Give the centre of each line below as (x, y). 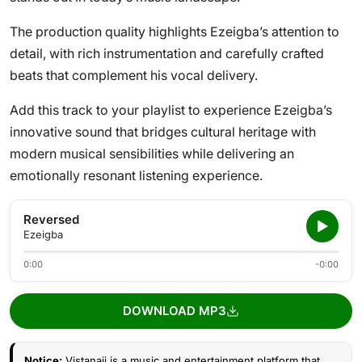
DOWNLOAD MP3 (175, 311)
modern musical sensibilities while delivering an (152, 154)
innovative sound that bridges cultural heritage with (163, 132)
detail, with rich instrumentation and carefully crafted (167, 53)
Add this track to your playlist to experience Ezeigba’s (171, 110)
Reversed (51, 219)
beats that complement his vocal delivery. (134, 75)
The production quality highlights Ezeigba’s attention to (175, 32)
